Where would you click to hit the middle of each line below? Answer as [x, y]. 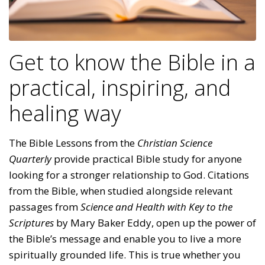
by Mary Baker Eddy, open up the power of [155, 222]
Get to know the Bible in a [132, 62]
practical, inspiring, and [120, 88]
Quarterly [30, 159]
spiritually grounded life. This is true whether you [125, 254]
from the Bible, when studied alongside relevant [121, 190]
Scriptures [31, 222]
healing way [65, 113]
